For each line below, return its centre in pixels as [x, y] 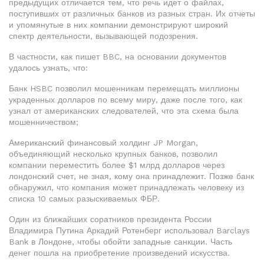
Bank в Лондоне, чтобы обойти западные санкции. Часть [121, 242]
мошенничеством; [44, 122]
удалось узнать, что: [48, 68]
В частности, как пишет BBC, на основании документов [118, 57]
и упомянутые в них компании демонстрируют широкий [118, 25]
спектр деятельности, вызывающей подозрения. [103, 36]
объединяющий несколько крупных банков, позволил [113, 154]
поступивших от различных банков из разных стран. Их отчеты [132, 14]
